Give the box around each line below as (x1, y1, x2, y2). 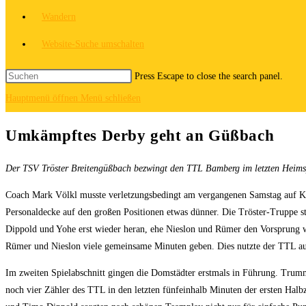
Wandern (42, 12, 76, 22)
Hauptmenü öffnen (5, 93, 78, 103)
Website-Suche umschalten (42, 39, 144, 49)
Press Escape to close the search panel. (135, 71, 283, 81)
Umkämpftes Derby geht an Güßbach (5, 127, 275, 145)
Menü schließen (81, 93, 141, 103)
